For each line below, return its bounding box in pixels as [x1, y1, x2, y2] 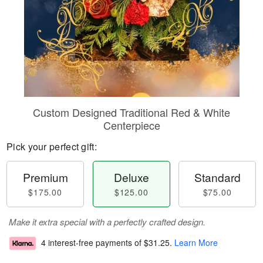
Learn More [174, 237, 218, 249]
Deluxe [113, 169, 149, 185]
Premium [22, 169, 68, 185]
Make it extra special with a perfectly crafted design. [9, 215, 205, 228]
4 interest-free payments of [41, 237, 144, 249]
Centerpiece [103, 117, 160, 133]
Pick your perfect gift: [6, 140, 97, 153]
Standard [194, 169, 241, 185]
